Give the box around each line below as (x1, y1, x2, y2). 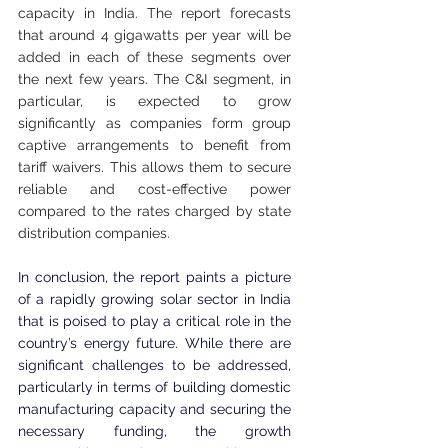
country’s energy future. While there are (18, 334, 291, 351)
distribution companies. (18, 224, 170, 241)
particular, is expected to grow (18, 92, 291, 109)
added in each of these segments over (18, 48, 291, 65)
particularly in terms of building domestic (18, 378, 291, 395)
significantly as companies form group (18, 114, 291, 131)
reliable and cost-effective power (18, 180, 291, 197)
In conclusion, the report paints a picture (18, 268, 291, 285)
